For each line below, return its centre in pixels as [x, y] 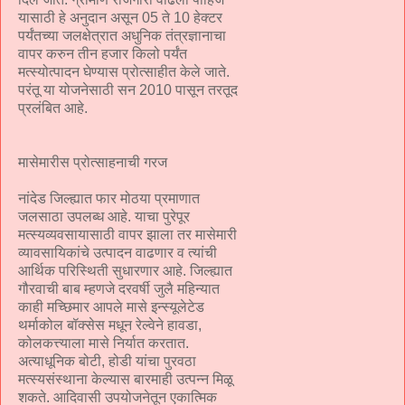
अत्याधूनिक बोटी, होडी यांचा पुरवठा [107, 361]
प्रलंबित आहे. [53, 108]
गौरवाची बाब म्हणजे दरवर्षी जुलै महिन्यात [119, 288]
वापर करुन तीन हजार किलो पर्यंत [103, 53]
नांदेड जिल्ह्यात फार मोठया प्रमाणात [109, 198]
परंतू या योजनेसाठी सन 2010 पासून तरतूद [128, 89]
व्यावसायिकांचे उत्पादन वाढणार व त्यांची [118, 252]
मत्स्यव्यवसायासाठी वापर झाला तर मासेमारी [127, 234]
